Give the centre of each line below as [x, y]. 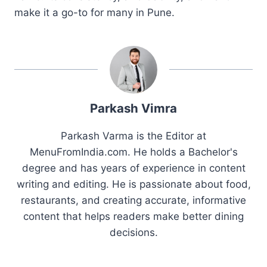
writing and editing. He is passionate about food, [133, 184]
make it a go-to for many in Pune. [94, 12]
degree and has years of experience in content [133, 168]
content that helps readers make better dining [133, 216]
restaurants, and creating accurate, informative [133, 200]
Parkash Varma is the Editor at [133, 136]
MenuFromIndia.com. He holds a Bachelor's [133, 152]
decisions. [133, 232]
